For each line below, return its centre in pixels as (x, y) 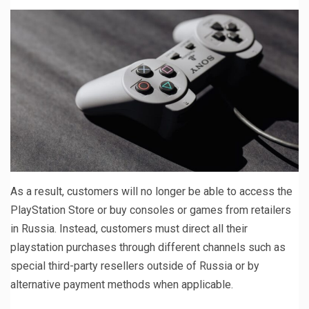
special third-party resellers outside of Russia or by (135, 266)
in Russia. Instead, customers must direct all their (129, 228)
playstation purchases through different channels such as (148, 247)
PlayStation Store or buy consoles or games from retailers (151, 210)
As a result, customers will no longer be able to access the (151, 191)
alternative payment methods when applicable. (122, 284)
